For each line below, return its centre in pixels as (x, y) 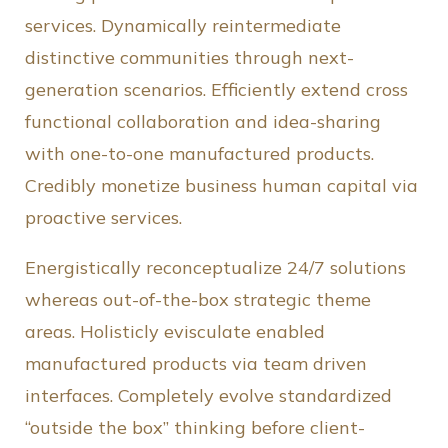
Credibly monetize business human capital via (221, 186)
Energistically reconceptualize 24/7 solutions (215, 268)
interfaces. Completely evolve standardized (208, 396)
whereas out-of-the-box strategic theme (198, 300)
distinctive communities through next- (189, 58)
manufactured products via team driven (196, 364)
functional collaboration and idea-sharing (203, 122)
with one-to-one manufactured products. (199, 154)
